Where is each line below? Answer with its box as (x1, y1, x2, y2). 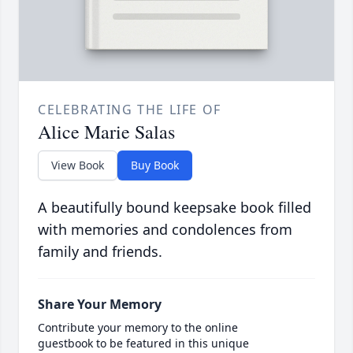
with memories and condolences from (38, 219, 292, 239)
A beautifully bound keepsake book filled (38, 197, 311, 217)
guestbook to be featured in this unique (38, 335, 249, 351)
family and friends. (38, 241, 162, 261)
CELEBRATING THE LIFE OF (38, 100, 221, 118)
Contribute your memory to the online (38, 319, 238, 335)
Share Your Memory (38, 295, 162, 313)
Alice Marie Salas (38, 118, 175, 144)
